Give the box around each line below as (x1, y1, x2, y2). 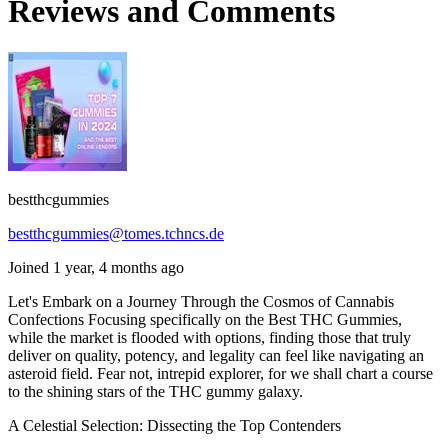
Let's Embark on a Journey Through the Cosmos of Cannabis (8, 292, 394, 310)
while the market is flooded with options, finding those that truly (8, 328, 411, 346)
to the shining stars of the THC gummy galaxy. (8, 382, 303, 400)
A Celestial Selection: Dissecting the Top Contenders (8, 416, 341, 434)
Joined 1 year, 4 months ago (8, 258, 184, 276)
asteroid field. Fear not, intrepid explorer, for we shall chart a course (8, 364, 433, 382)
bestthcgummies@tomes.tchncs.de (8, 224, 224, 242)
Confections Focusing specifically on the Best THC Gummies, (8, 310, 402, 328)
